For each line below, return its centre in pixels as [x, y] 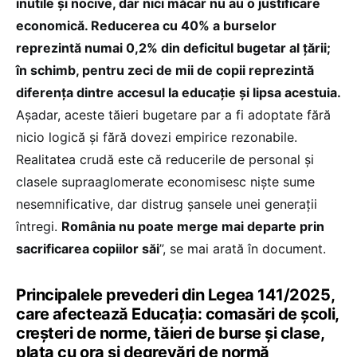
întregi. [39, 226]
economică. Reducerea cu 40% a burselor [146, 25]
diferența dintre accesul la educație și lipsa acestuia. [178, 92]
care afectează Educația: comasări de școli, [177, 314]
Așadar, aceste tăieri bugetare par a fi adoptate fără [173, 115]
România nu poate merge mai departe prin [193, 226]
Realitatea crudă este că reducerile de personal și [165, 159]
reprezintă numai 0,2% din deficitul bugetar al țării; [173, 48]
